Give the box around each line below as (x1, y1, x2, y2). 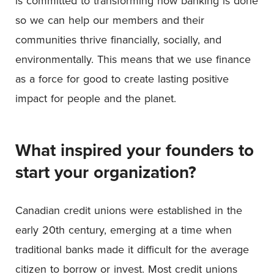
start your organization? (15, 160, 196, 184)
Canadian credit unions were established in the (15, 202, 242, 218)
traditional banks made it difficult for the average (15, 242, 249, 257)
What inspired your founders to (15, 138, 254, 162)
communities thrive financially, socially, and (15, 32, 221, 47)
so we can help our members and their (15, 12, 204, 28)
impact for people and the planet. (15, 91, 176, 106)
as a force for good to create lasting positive (15, 71, 229, 86)
